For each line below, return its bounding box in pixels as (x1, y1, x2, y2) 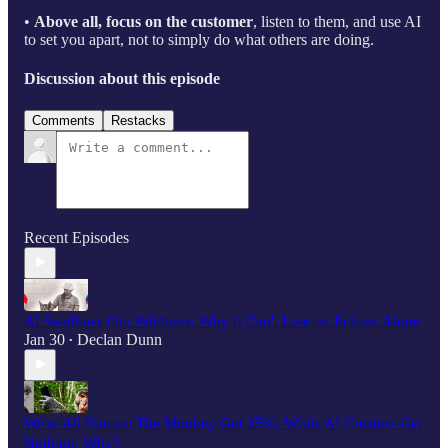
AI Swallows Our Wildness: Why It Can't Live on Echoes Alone (24, 312, 420, 329)
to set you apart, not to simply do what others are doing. (24, 30, 374, 48)
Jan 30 (24, 330, 65, 348)
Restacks (111, 112, 166, 128)
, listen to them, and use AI (253, 12, 421, 30)
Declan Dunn (77, 330, 162, 348)
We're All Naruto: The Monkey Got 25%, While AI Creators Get (24, 414, 422, 431)
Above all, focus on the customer (34, 12, 253, 30)
